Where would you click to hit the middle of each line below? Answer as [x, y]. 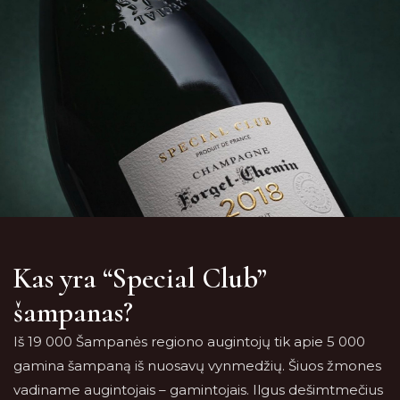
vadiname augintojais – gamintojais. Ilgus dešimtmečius [198, 390]
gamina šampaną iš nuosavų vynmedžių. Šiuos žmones [197, 366]
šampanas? [73, 312]
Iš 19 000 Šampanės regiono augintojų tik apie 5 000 [189, 342]
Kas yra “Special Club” [140, 278]
